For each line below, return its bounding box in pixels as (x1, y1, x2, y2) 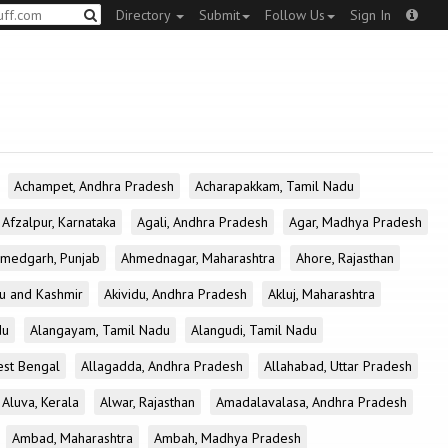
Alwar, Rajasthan (100, 393, 195, 411)
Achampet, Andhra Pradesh (14, 177, 174, 195)
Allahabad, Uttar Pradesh (264, 357, 412, 375)
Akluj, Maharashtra (268, 285, 375, 303)
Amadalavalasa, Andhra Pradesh (216, 393, 407, 411)
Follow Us (265, 6, 325, 24)
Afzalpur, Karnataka (2, 213, 116, 231)
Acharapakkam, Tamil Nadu (195, 177, 354, 195)
